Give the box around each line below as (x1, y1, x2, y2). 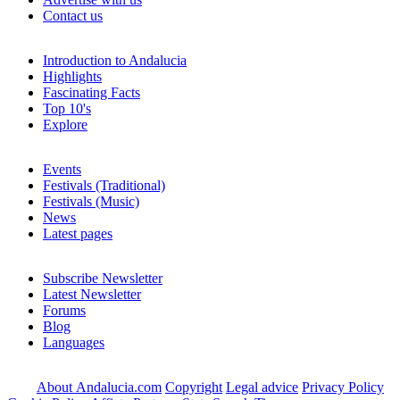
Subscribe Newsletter (43, 271, 162, 287)
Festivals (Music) (43, 194, 139, 210)
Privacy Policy (302, 379, 384, 396)
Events (43, 162, 81, 178)
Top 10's (43, 101, 91, 117)
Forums (43, 303, 86, 319)
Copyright (165, 379, 222, 396)
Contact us (43, 8, 103, 24)
